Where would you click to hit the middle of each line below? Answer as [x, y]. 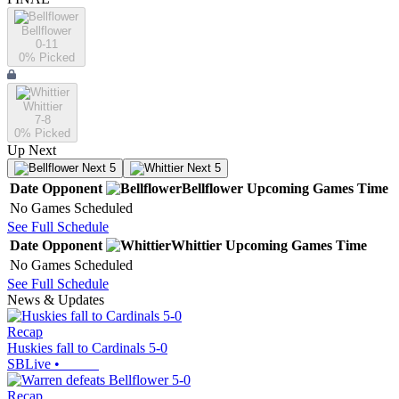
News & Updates [56, 300]
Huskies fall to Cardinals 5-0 [87, 348]
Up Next [32, 151]
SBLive [29, 364]
